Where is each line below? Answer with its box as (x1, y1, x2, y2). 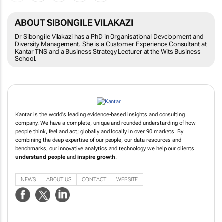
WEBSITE (116, 186, 138, 193)
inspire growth (77, 163, 115, 170)
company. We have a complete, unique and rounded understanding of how (15, 129, 196, 136)
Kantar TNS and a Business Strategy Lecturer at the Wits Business (15, 47, 201, 55)
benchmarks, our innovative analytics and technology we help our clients (15, 155, 194, 162)
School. (15, 55, 37, 62)
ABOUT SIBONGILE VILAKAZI (15, 17, 133, 28)
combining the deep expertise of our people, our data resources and (15, 146, 181, 153)
